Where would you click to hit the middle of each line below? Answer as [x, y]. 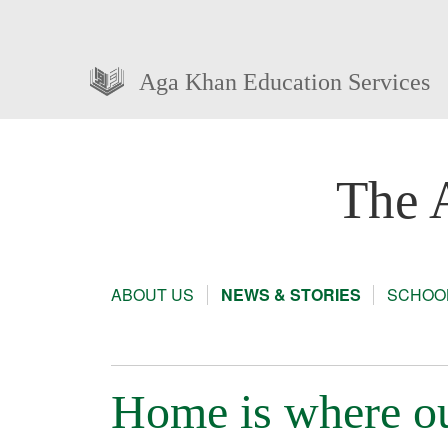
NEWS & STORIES [290, 295]
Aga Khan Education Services [284, 81]
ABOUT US [152, 295]
